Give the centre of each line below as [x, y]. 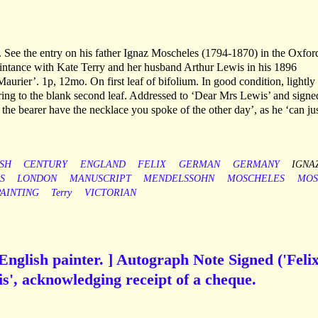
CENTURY [46, 165]
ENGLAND [103, 165]
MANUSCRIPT [100, 179]
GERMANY [256, 165]
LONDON [37, 179]
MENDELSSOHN [179, 179]
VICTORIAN [110, 193]
